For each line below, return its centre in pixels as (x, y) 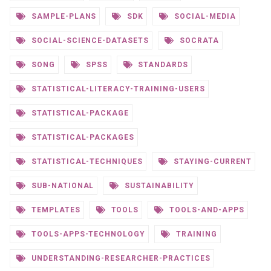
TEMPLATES (54, 210)
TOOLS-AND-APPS (206, 210)
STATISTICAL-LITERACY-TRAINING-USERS (117, 89)
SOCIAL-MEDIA (204, 16)
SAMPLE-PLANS (63, 16)
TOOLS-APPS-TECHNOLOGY (87, 234)
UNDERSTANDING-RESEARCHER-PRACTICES (119, 258)
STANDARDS (162, 65)
